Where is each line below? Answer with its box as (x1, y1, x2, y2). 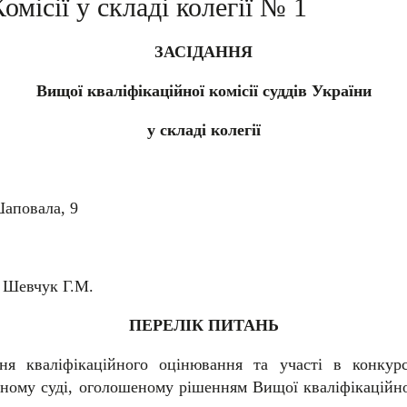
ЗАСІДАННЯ (154, 42, 253, 61)
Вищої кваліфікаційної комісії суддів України (35, 81, 372, 100)
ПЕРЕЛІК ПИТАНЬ (128, 315, 279, 334)
